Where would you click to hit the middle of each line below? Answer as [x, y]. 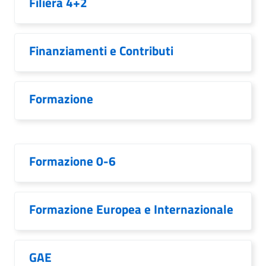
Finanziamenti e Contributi [101, 50]
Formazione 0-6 [72, 161]
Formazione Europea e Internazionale [131, 209]
